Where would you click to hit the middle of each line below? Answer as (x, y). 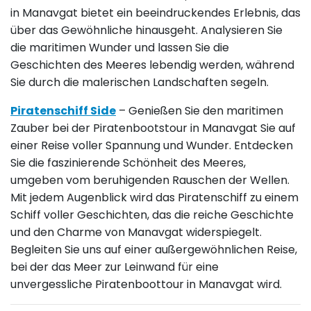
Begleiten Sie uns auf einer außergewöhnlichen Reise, (154, 250)
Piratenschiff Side (63, 111)
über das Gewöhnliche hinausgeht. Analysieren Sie (146, 31)
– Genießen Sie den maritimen (200, 111)
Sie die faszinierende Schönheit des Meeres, (128, 163)
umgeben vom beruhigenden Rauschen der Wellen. (150, 180)
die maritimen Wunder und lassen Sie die (120, 48)
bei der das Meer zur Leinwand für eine (115, 267)
